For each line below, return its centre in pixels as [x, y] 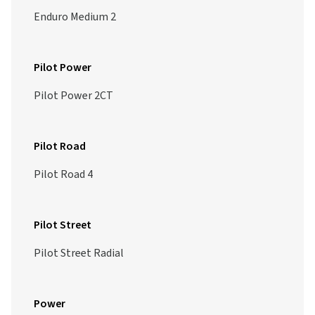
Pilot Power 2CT [73, 96]
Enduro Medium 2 [75, 17]
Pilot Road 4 [63, 174]
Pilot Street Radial [79, 253]
